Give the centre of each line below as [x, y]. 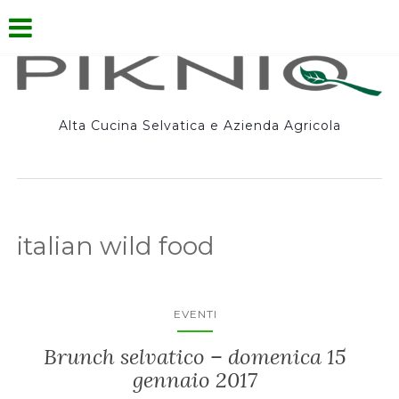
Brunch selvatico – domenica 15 [195, 356]
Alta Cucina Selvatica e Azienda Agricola [199, 125]
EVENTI [195, 313]
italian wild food [116, 245]
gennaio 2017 [195, 379]
